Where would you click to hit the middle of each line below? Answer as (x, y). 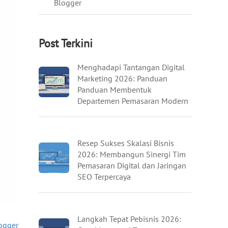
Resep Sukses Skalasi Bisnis (126, 143)
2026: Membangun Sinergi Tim (132, 154)
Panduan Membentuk (115, 90)
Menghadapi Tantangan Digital (131, 67)
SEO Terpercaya (104, 177)
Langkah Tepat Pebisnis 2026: (129, 219)
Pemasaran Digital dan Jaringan (132, 165)
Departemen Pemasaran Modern (133, 101)
